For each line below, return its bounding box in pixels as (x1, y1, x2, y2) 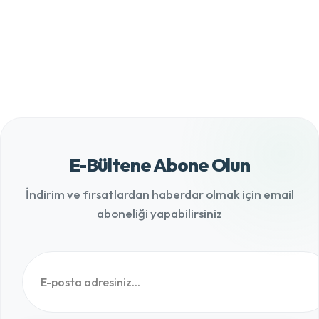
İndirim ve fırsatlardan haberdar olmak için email (25, 187, 294, 202)
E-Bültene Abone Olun (69, 153, 250, 177)
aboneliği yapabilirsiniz (97, 206, 222, 221)
